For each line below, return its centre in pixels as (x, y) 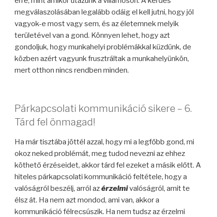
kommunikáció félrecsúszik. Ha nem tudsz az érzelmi (100, 211)
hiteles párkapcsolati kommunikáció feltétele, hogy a (101, 177)
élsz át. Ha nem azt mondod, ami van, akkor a (87, 200)
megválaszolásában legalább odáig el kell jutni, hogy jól (104, 12)
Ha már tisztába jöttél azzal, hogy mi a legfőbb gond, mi (104, 142)
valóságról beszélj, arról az (58, 188)
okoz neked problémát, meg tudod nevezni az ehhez (100, 153)
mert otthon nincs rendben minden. (72, 70)
